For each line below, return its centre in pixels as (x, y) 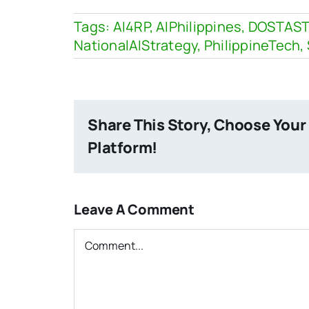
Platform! (123, 148)
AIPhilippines (199, 27)
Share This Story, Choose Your (197, 125)
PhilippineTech (252, 46)
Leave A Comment (134, 210)
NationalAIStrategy (136, 46)
